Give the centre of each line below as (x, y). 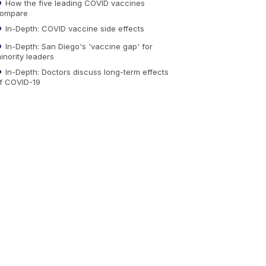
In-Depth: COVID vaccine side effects (74, 28)
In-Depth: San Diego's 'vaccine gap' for (78, 46)
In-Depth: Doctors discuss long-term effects (86, 72)
